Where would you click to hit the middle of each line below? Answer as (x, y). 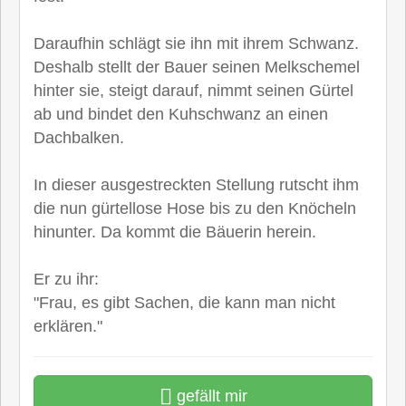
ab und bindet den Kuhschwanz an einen (181, 114)
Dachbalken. (79, 137)
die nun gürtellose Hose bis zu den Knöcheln (195, 208)
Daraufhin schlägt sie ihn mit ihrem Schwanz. (196, 43)
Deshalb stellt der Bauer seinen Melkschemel (197, 67)
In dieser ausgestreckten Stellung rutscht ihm (196, 184)
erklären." (68, 326)
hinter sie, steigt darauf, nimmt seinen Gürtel (193, 90)
